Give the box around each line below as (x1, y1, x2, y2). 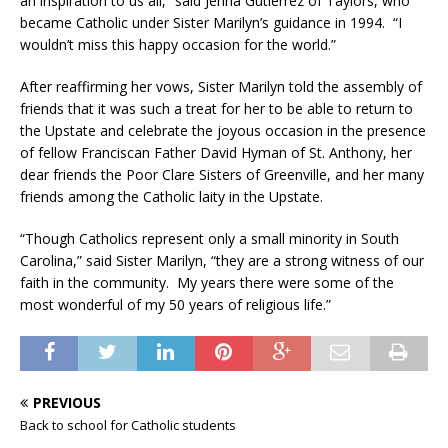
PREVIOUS (33, 393, 101, 413)
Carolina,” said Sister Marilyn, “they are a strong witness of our (20, 251, 424, 271)
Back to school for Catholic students (20, 416, 236, 435)
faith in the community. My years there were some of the (20, 273, 394, 293)
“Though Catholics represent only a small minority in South (20, 229, 399, 249)
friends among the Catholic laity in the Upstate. (20, 187, 323, 207)
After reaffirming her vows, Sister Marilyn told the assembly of (20, 77, 426, 97)
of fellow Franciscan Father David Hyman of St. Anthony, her (20, 143, 412, 163)
